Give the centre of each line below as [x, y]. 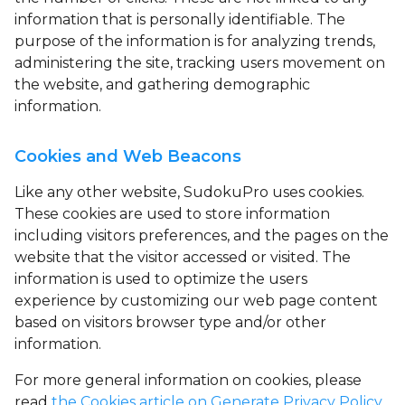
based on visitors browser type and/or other [170, 322]
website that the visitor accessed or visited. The [183, 257]
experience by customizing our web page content [196, 301]
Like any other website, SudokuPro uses [161, 192]
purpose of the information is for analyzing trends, [195, 41]
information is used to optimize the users [161, 279]
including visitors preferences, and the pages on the [202, 235]
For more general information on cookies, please [188, 380]
